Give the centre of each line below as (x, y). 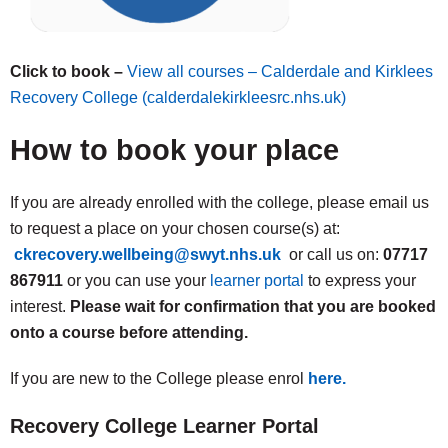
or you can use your (138, 280)
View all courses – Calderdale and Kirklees (280, 71)
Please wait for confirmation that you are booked (253, 306)
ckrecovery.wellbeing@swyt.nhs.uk (151, 254)
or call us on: (336, 254)
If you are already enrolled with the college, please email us (219, 202)
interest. (40, 306)
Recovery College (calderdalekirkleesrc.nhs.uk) (178, 97)
